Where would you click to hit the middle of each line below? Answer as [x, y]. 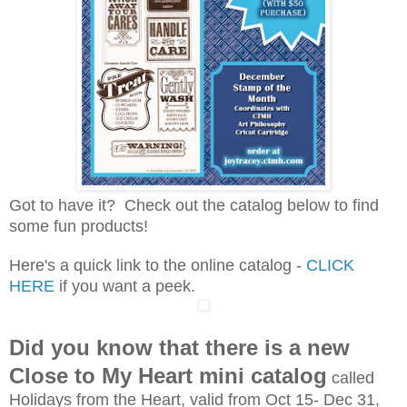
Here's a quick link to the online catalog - [158, 265]
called [351, 389]
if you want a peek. [129, 286]
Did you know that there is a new [179, 359]
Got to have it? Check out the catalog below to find [194, 205]
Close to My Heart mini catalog [168, 387]
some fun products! [79, 226]
